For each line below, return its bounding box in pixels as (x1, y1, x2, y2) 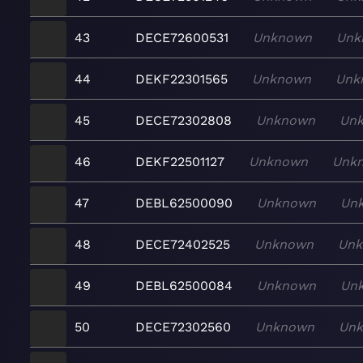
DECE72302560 (135, 318, 231, 335)
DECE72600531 (135, 29, 228, 45)
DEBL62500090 (135, 194, 233, 211)
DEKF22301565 (135, 70, 228, 87)
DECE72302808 (135, 112, 232, 128)
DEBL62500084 (135, 277, 233, 293)
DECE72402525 (135, 236, 230, 252)
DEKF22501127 (135, 153, 224, 169)
